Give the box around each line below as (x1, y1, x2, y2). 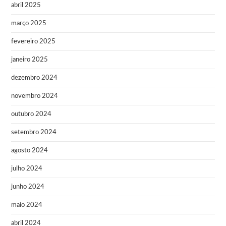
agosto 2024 (11, 147, 48, 154)
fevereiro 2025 (11, 38, 56, 45)
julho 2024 (11, 165, 43, 172)
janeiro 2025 (11, 56, 48, 63)
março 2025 (11, 20, 47, 27)
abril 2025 (11, 2, 41, 9)
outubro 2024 (11, 110, 52, 118)
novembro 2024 (11, 92, 59, 99)
